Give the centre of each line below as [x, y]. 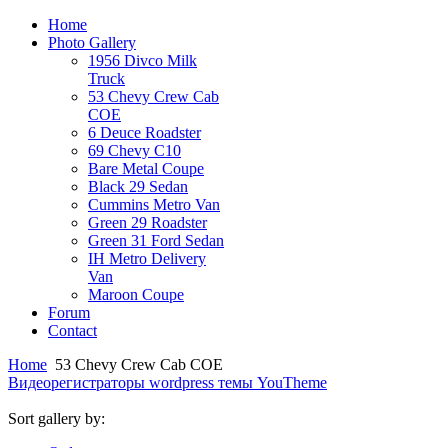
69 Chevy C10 [134, 150]
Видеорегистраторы [78, 382]
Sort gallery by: [56, 418]
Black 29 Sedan [138, 186]
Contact [72, 330]
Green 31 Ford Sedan [156, 240]
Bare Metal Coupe [146, 168]
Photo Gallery [92, 42]
